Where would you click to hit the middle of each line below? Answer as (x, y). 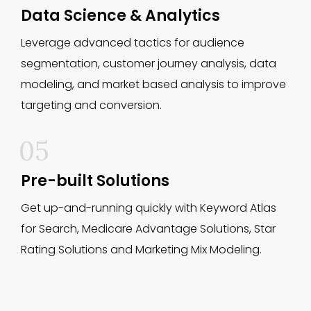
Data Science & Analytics (120, 16)
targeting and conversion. (91, 105)
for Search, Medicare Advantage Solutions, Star (148, 229)
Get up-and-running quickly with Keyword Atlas (149, 208)
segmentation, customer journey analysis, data (149, 64)
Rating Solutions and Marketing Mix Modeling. (141, 250)
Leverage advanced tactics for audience (133, 43)
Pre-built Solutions (95, 181)
